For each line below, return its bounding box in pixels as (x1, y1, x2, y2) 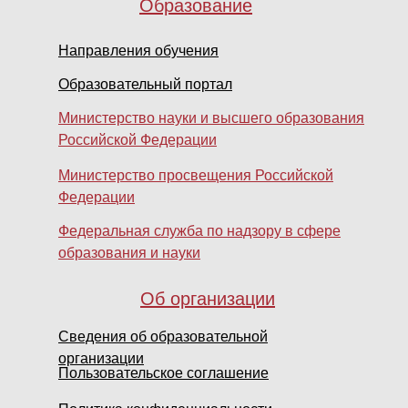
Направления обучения (58, 43, 219, 58)
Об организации (140, 289, 275, 309)
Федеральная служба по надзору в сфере (58, 223, 341, 239)
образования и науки (58, 245, 200, 260)
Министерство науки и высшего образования (58, 110, 364, 126)
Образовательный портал (58, 76, 232, 92)
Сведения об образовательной (58, 329, 268, 344)
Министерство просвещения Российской (58, 168, 333, 183)
